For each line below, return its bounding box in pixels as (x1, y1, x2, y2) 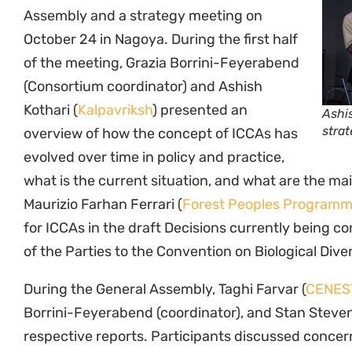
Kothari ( (24, 101, 78, 119)
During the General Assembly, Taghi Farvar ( (24, 280, 306, 298)
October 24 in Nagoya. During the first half (24, 31, 298, 48)
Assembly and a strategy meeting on (24, 7, 262, 24)
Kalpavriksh (78, 101, 152, 119)
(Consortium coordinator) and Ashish (24, 78, 262, 95)
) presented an (152, 101, 247, 119)
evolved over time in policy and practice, (24, 148, 284, 166)
